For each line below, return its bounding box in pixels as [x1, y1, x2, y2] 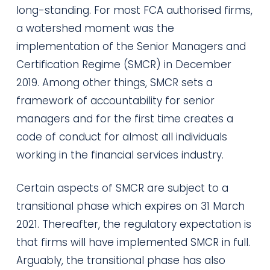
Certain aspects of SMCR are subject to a [16, 181, 228, 195]
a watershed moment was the [16, 20, 174, 36]
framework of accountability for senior [16, 93, 215, 108]
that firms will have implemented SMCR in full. [16, 235, 250, 250]
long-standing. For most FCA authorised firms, [16, 2, 253, 17]
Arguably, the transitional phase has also [16, 253, 225, 268]
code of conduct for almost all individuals [16, 129, 227, 144]
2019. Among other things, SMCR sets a [16, 75, 213, 90]
